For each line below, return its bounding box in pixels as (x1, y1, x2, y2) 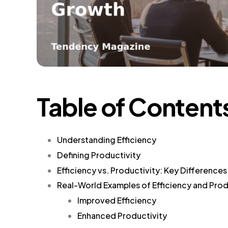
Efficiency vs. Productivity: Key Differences (57, 164, 227, 176)
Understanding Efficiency (57, 134, 156, 145)
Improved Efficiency (77, 195, 156, 206)
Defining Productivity (57, 149, 140, 160)
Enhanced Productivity (77, 210, 167, 221)
